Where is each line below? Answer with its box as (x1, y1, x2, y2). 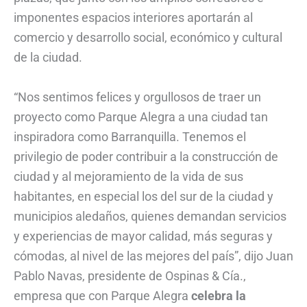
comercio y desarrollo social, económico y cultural (14, 30, 282, 45)
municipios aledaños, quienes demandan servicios (14, 209, 286, 224)
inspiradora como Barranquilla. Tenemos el (14, 130, 246, 145)
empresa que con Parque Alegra (14, 288, 191, 304)
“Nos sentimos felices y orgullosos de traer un (14, 90, 261, 105)
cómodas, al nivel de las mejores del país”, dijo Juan (14, 249, 293, 264)
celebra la (191, 288, 246, 304)
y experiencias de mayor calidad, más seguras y (14, 229, 273, 244)
